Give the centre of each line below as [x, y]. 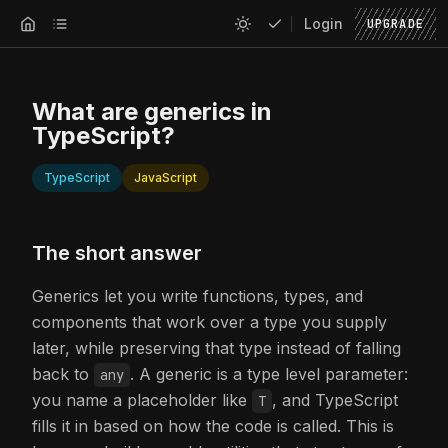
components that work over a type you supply [209, 322]
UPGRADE [395, 23]
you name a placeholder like [142, 400]
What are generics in [152, 111]
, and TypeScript [335, 400]
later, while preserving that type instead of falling [216, 348]
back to [63, 374]
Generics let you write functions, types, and [197, 296]
